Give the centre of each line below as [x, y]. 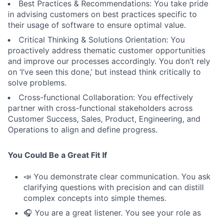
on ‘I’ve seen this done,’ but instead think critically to [104, 72]
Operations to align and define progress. [83, 130]
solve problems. [37, 83]
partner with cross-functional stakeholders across [100, 108]
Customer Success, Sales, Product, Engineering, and [104, 119]
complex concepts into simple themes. [95, 198]
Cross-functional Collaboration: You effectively [106, 98]
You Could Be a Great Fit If [57, 155]
